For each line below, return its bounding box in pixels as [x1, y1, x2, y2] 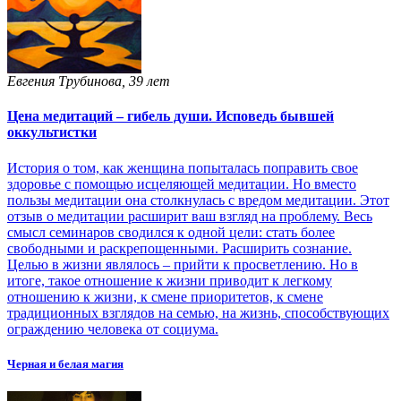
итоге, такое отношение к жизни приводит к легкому [7, 272, 332, 288]
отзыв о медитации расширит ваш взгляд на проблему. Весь [7, 208, 372, 224]
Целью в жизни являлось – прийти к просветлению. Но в [7, 256, 358, 272]
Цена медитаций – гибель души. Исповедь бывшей [7, 108, 334, 124]
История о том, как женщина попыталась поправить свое [7, 159, 358, 175]
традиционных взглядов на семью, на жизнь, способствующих [7, 304, 389, 320]
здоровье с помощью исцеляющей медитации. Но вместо [7, 175, 356, 192]
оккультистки [7, 124, 97, 141]
